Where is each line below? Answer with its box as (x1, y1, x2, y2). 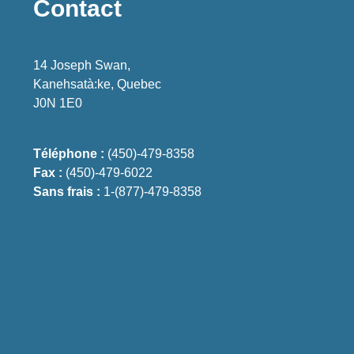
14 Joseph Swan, (33, 58, 131, 72)
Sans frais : (33, 185, 101, 198)
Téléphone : (33, 147, 105, 160)
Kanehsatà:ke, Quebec (33, 77, 162, 91)
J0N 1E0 (33, 96, 83, 110)
